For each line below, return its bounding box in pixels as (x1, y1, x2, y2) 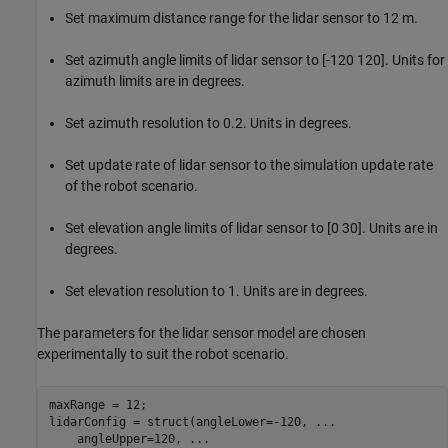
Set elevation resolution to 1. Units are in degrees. (65, 282, 368, 299)
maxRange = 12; (48, 398, 147, 413)
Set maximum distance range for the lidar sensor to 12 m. (65, 9, 418, 26)
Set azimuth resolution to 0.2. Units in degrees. (65, 114, 352, 131)
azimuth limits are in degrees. (65, 72, 245, 89)
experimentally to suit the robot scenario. (37, 345, 289, 362)
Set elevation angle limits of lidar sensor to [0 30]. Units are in (65, 219, 438, 236)
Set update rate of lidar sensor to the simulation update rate (65, 156, 433, 173)
